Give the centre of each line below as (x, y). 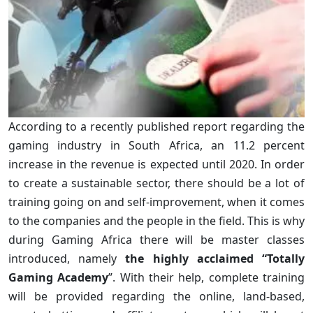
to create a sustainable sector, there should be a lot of (156, 183)
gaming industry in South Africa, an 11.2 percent (156, 145)
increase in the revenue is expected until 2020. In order (156, 164)
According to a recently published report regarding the (156, 126)
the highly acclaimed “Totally (215, 258)
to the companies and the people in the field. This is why (156, 220)
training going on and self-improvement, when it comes (156, 202)
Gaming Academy (59, 277)
